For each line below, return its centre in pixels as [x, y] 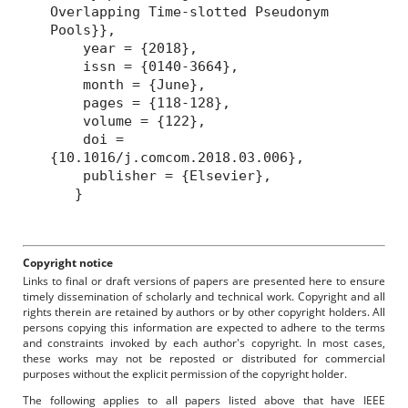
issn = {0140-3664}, [145, 66]
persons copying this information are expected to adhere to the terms [204, 327]
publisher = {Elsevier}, [161, 175]
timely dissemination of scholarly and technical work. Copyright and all [204, 296]
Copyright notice [68, 262]
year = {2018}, [124, 48]
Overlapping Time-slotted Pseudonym [190, 11]
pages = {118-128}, [141, 102]
